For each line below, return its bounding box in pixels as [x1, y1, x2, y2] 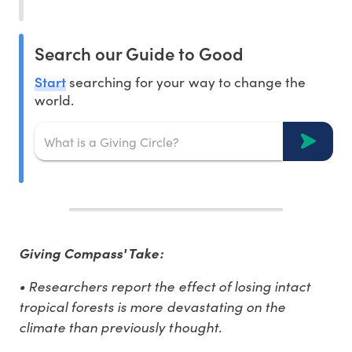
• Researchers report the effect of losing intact [19, 276, 310, 296]
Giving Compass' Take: [19, 244, 163, 263]
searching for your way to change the [66, 72, 306, 92]
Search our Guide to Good [35, 41, 244, 66]
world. [35, 90, 75, 110]
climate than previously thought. [19, 317, 222, 337]
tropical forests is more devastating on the [19, 296, 285, 317]
